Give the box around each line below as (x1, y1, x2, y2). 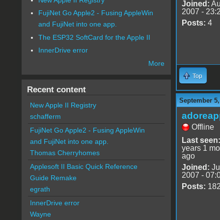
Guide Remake (29, 174, 77, 182)
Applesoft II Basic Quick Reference (29, 163, 137, 171)
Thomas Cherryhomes (29, 149, 100, 157)
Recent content (27, 84, 86, 95)
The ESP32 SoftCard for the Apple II (38, 33, 151, 41)
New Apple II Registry (29, 101, 96, 110)
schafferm (29, 112, 61, 121)
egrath (29, 185, 50, 193)
